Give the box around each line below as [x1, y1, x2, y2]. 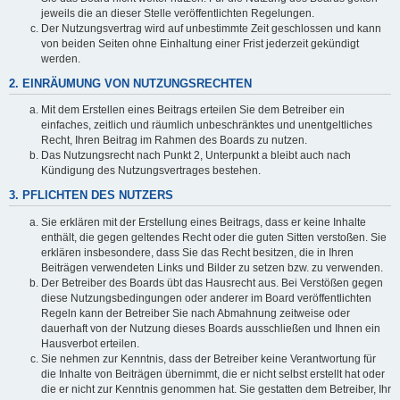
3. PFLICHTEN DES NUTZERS [9, 189, 173, 203]
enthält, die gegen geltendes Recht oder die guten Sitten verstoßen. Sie [41, 230, 387, 244]
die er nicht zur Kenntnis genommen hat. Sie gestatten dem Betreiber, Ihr [41, 382, 391, 396]
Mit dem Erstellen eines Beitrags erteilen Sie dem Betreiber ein [41, 104, 345, 117]
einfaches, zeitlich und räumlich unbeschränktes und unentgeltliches [41, 119, 372, 132]
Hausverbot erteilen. [41, 337, 139, 350]
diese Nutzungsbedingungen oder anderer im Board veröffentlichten [41, 291, 371, 304]
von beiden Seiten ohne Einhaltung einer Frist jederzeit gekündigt [41, 37, 359, 50]
